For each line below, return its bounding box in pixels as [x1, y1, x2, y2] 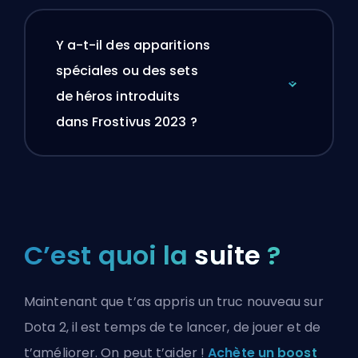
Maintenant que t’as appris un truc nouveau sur [24, 292, 324, 312]
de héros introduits [55, 86, 181, 105]
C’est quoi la [24, 237, 195, 274]
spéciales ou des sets [55, 61, 198, 80]
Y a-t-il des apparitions [55, 35, 210, 54]
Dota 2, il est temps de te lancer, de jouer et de [24, 318, 320, 337]
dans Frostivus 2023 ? [55, 112, 197, 131]
